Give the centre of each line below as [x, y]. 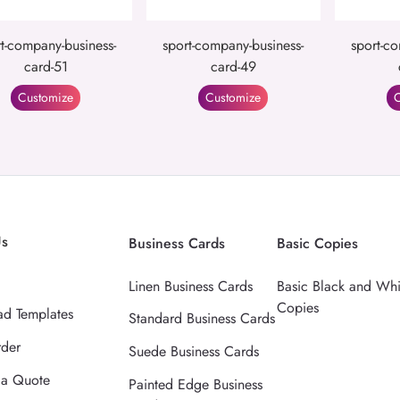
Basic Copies [318, 243]
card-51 [46, 66]
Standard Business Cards [202, 319]
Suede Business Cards [194, 352]
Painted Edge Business [196, 384]
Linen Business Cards [191, 286]
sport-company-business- [233, 45]
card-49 [233, 66]
